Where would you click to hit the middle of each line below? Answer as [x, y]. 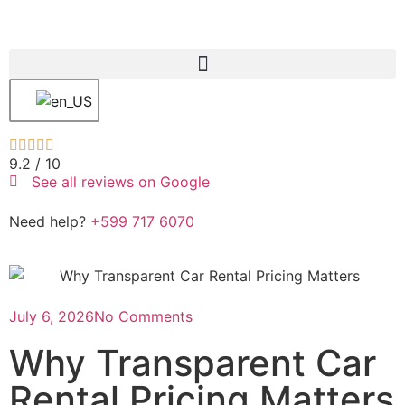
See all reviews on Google [121, 182]
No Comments [143, 317]
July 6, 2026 [52, 317]
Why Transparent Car [193, 363]
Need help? [50, 221]
